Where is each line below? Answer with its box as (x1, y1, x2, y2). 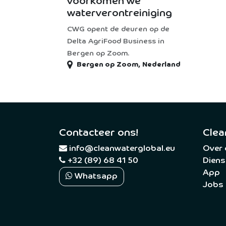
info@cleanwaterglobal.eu (69, 145, 175, 153)
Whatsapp (73, 173, 118, 181)
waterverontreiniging (67, 8, 172, 18)
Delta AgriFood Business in (67, 38, 164, 45)
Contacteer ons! (59, 128, 138, 138)
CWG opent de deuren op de (67, 26, 169, 33)
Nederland (142, 61, 181, 68)
